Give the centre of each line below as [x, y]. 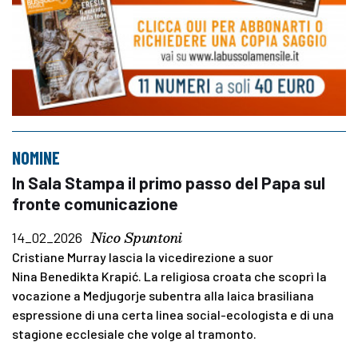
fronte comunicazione [95, 203]
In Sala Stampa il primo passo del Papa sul [169, 182]
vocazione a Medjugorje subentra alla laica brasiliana [163, 295]
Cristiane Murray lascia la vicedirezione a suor [143, 257]
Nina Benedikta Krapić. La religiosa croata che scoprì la [169, 276]
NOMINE [36, 157]
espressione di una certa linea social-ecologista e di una [173, 314]
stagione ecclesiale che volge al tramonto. [134, 333]
